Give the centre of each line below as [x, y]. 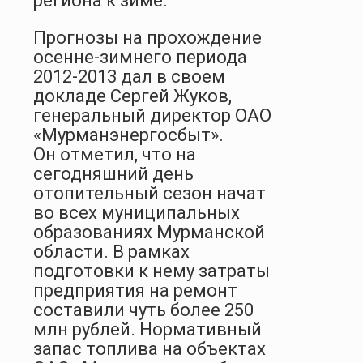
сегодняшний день [113, 173]
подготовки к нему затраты [152, 271]
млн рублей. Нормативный [147, 329]
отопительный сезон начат [149, 193]
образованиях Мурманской [149, 232]
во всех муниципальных [137, 212]
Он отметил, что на [115, 154]
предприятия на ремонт [135, 290]
